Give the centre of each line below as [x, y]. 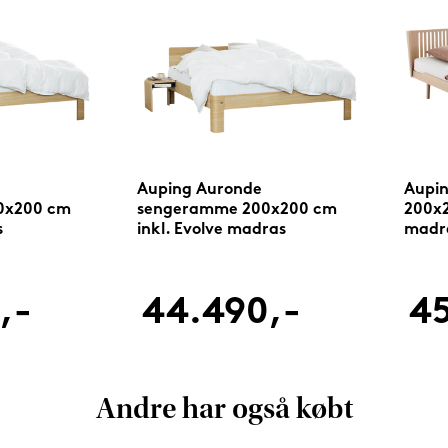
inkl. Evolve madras [212, 230]
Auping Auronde [200, 190]
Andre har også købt [224, 410]
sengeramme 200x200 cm [237, 210]
